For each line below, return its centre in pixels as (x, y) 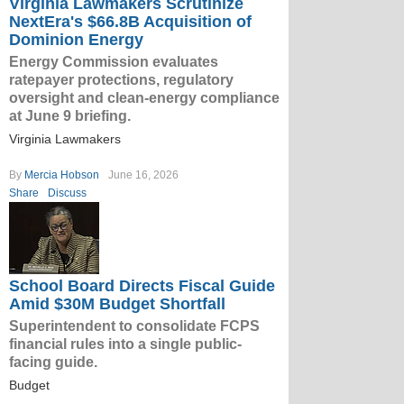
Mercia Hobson (62, 175)
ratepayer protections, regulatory (121, 80)
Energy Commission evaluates (114, 62)
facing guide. (53, 362)
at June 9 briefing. (70, 116)
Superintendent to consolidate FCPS (134, 326)
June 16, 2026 (143, 175)
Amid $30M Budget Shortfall (117, 304)
